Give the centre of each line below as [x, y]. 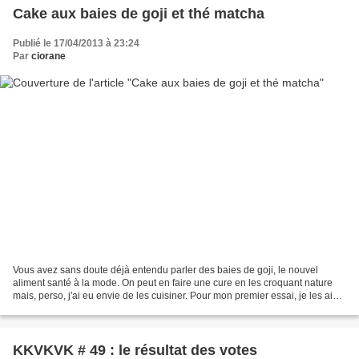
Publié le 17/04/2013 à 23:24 [76, 43]
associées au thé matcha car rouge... [93, 309]
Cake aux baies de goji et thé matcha [139, 13]
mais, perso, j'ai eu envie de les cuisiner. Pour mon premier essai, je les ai [173, 296]
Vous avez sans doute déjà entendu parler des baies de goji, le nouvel [165, 270]
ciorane [48, 56]
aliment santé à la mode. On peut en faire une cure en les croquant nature [173, 283]
